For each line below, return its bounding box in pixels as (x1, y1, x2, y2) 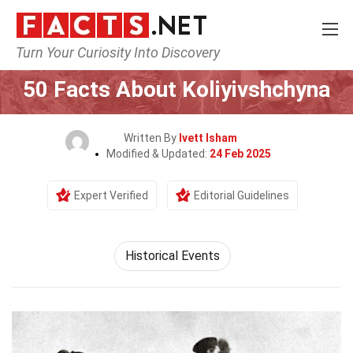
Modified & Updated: (106, 147, 210, 160)
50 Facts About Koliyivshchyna (23, 76, 330, 102)
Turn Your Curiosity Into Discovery (16, 44, 220, 61)
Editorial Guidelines (194, 189, 289, 202)
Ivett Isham (179, 132, 237, 144)
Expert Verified (74, 189, 148, 202)
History (128, 54, 167, 66)
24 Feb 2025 (209, 147, 271, 160)
